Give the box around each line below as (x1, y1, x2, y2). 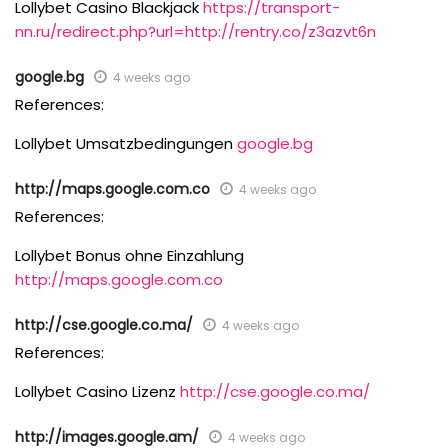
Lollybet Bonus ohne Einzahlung (15, 245, 244, 266)
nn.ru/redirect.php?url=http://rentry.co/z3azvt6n (15, 21, 376, 42)
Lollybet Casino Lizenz (15, 381, 180, 402)
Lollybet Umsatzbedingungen (15, 133, 237, 154)
